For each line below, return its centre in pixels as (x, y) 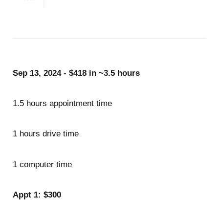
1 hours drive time (47, 134)
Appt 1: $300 (37, 195)
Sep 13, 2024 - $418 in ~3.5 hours (76, 73)
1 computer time (42, 164)
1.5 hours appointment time (62, 104)
